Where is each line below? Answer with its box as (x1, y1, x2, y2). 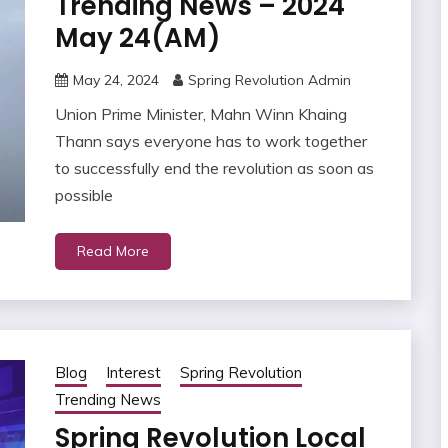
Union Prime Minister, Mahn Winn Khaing (54, 104, 347, 125)
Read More (76, 242, 149, 261)
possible (54, 185, 113, 206)
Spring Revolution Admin (187, 71, 351, 90)
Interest (105, 363, 161, 383)
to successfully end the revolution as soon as (54, 158, 374, 179)
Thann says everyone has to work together (54, 131, 367, 152)
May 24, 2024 (72, 71, 159, 90)
